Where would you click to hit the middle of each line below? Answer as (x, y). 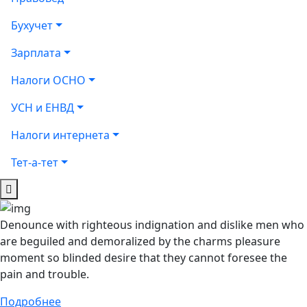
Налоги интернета (60, 135)
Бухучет (32, 25)
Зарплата (36, 52)
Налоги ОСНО (48, 80)
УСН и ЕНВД (42, 107)
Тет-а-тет (35, 162)
